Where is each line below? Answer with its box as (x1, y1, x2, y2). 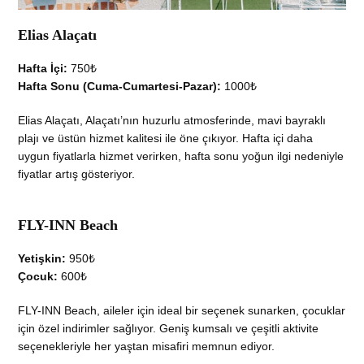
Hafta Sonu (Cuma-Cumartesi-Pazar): (18, 79, 222, 93)
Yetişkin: (18, 251, 67, 265)
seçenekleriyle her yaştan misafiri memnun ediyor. (18, 339, 275, 353)
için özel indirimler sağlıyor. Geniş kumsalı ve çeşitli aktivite (18, 321, 319, 335)
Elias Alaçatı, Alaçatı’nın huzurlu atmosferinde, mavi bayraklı (18, 113, 327, 127)
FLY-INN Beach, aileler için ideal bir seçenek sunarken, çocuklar (18, 303, 346, 317)
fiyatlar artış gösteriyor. (18, 167, 136, 180)
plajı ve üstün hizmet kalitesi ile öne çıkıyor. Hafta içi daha (18, 131, 314, 145)
